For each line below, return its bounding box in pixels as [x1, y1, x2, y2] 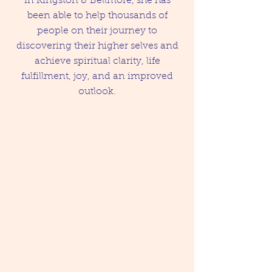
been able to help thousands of [27, 11, 168, 21]
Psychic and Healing [29, 128, 166, 143]
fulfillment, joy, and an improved [21, 72, 173, 82]
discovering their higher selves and [16, 41, 178, 52]
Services [69, 149, 125, 163]
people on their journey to [37, 26, 157, 36]
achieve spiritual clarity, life [34, 56, 160, 67]
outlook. [78, 87, 116, 97]
